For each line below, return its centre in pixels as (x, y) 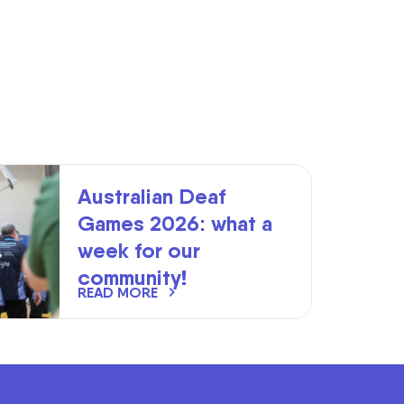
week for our (139, 250)
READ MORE (118, 292)
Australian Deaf (151, 196)
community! (135, 277)
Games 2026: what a (175, 223)
